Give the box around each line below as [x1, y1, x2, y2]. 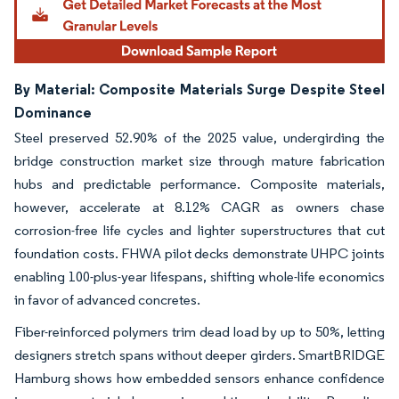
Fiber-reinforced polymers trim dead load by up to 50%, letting [14, 322, 385, 340]
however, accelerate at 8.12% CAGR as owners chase [14, 198, 385, 216]
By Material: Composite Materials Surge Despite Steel [14, 79, 385, 98]
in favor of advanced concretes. [14, 290, 200, 308]
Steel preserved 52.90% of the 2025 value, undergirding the [14, 128, 385, 146]
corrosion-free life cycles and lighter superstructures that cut [14, 221, 385, 239]
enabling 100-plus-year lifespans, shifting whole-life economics [14, 267, 385, 285]
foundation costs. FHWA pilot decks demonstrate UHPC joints [14, 244, 385, 262]
